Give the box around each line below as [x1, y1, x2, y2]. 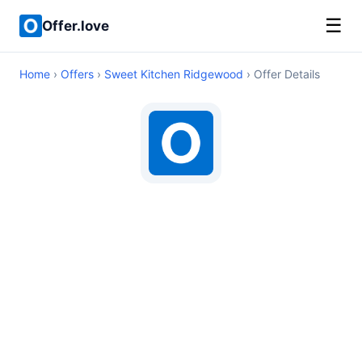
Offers [61, 67, 94, 81]
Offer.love [42, 17, 109, 34]
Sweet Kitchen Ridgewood [104, 67, 243, 81]
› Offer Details [243, 67, 320, 81]
